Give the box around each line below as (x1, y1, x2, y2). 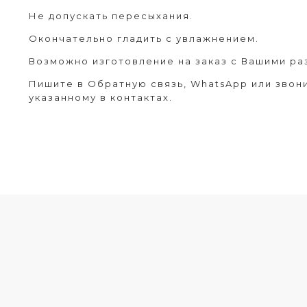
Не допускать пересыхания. (29, 10, 193, 22)
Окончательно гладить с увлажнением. (29, 33, 259, 45)
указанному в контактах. (29, 92, 173, 103)
